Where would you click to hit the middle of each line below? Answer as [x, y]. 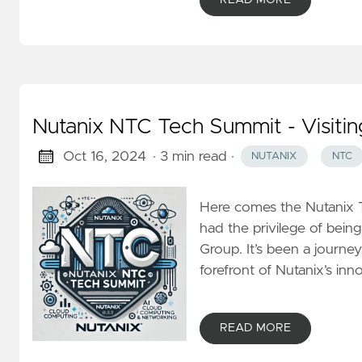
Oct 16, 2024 [104, 156]
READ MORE [255, 328]
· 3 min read [189, 156]
